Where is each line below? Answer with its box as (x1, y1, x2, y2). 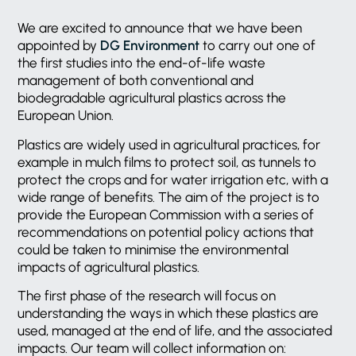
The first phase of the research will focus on (17, 288, 277, 304)
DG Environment (100, 37, 200, 54)
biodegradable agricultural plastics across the (17, 90, 287, 106)
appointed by (17, 37, 101, 54)
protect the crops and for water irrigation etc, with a (17, 171, 329, 188)
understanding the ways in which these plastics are (17, 305, 319, 322)
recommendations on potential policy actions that (17, 223, 315, 240)
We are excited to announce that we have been (17, 20, 303, 37)
